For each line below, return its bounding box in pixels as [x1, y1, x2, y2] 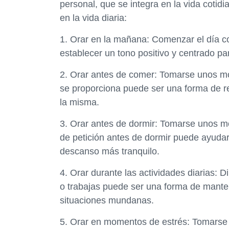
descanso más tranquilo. [60, 146, 159, 156]
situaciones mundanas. [60, 195, 154, 205]
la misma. [60, 97, 99, 107]
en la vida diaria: [60, 13, 127, 23]
